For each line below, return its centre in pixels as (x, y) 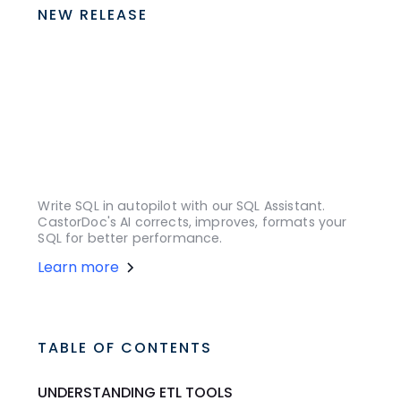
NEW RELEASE (93, 15)
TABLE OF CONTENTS (125, 347)
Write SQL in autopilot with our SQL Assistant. (182, 205)
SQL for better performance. (130, 238)
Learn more (79, 267)
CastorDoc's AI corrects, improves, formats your (192, 222)
